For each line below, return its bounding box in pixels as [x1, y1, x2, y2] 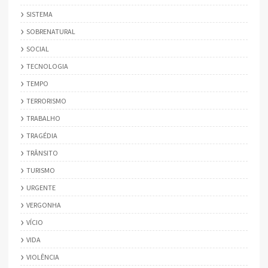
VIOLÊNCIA [26, 252, 59, 261]
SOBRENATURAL [26, 26, 75, 36]
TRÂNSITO [26, 148, 58, 157]
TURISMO [26, 165, 55, 175]
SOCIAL [26, 44, 49, 53]
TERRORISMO [26, 96, 66, 105]
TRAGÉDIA [26, 130, 57, 140]
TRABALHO [26, 113, 60, 123]
